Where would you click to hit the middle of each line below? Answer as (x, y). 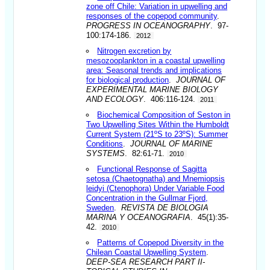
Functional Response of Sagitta (152, 169)
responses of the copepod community (152, 16)
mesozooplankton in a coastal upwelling (156, 60)
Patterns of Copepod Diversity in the (161, 242)
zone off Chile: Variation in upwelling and (157, 6)
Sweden (100, 207)
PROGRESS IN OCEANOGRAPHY (149, 25)
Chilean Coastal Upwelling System (146, 252)
